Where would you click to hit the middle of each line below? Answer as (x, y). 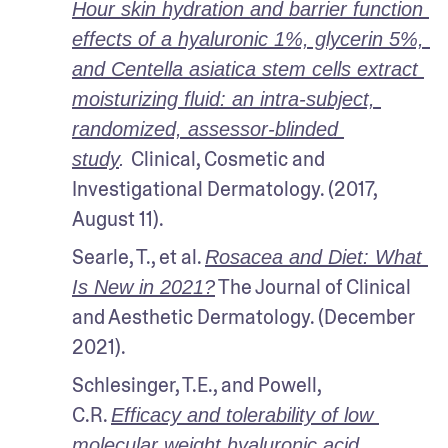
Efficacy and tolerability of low (242, 414)
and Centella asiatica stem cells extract (245, 68)
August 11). (118, 218)
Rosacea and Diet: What (313, 256)
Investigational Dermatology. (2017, (224, 188)
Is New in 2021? (143, 286)
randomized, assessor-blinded (205, 128)
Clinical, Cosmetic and (228, 158)
